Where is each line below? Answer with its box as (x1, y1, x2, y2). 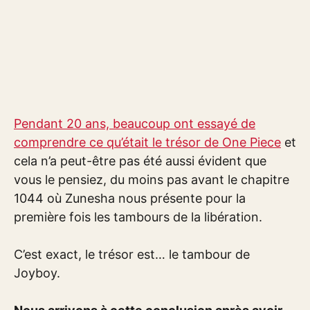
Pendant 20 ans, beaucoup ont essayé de (14, 116, 255, 131)
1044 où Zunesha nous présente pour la (14, 191, 246, 206)
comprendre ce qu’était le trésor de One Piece (14, 135, 281, 149)
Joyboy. (14, 266, 60, 280)
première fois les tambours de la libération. (14, 210, 262, 224)
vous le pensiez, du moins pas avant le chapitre (14, 172, 289, 187)
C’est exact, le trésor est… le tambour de (14, 247, 250, 262)
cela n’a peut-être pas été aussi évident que (14, 154, 266, 168)
